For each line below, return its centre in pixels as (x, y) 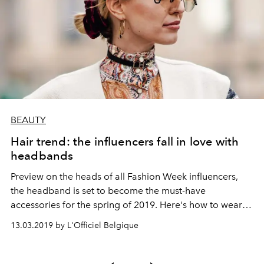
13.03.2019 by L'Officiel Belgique (75, 225)
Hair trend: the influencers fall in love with (125, 141)
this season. (35, 219)
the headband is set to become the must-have (108, 191)
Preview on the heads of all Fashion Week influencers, (124, 176)
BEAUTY (28, 120)
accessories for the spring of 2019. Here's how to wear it (130, 205)
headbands (42, 156)
